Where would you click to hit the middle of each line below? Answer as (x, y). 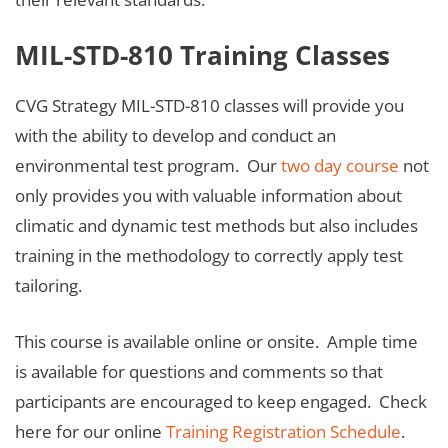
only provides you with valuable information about (208, 196)
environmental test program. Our (148, 166)
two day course (340, 166)
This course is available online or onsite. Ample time (216, 341)
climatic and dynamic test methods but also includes (216, 226)
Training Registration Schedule (283, 431)
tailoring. (50, 286)
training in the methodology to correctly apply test (209, 256)
